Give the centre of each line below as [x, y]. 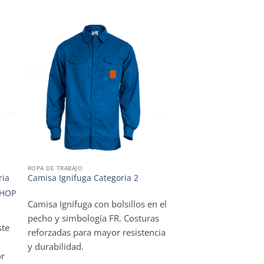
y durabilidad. [55, 246]
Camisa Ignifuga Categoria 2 [83, 178]
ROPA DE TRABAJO [55, 168]
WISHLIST [138, 52]
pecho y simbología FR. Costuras [93, 218]
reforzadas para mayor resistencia [96, 232]
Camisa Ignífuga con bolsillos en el [97, 204]
